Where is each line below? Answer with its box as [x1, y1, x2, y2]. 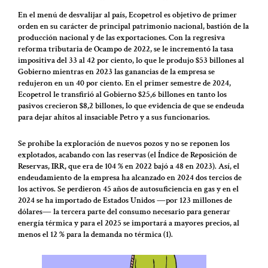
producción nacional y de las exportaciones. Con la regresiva [18, 32, 225, 44]
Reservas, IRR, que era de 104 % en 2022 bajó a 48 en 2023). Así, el [18, 160, 239, 172]
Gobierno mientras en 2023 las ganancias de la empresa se [18, 66, 215, 78]
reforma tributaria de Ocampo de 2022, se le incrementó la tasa [18, 44, 233, 55]
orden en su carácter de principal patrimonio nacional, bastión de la [18, 21, 249, 32]
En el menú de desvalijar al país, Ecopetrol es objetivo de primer [18, 10, 237, 21]
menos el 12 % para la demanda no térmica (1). [18, 229, 173, 240]
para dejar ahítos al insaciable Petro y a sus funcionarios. [18, 112, 212, 123]
